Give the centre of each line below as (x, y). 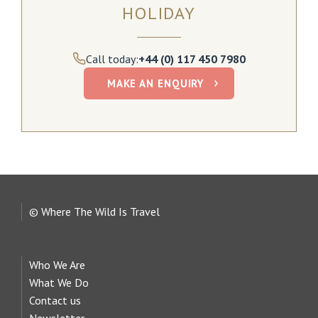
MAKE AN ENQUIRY (155, 83)
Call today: (112, 59)
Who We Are (57, 264)
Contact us (55, 300)
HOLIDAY (159, 13)
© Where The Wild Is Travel (94, 211)
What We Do (59, 282)
